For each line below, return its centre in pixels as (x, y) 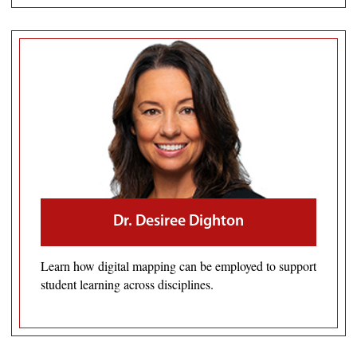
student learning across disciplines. (127, 284)
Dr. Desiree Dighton (178, 222)
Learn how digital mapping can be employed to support (178, 266)
